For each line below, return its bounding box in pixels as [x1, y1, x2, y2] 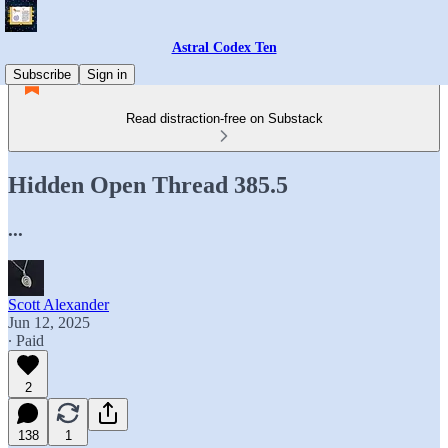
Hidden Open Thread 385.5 [8, 171, 288, 198]
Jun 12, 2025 [8, 313, 90, 331]
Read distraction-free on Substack [125, 111, 323, 126]
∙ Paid [8, 331, 44, 349]
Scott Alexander [8, 295, 109, 313]
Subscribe [13, 67, 71, 82]
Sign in [87, 67, 127, 82]
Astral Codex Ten [171, 40, 277, 55]
